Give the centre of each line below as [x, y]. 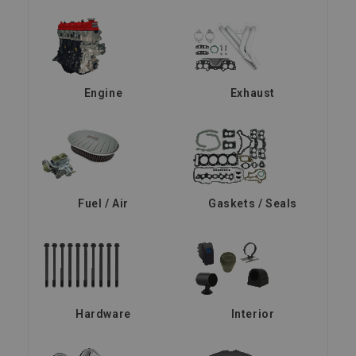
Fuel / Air [103, 203]
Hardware [103, 313]
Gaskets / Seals [253, 203]
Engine [103, 93]
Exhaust [253, 93]
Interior [253, 313]
